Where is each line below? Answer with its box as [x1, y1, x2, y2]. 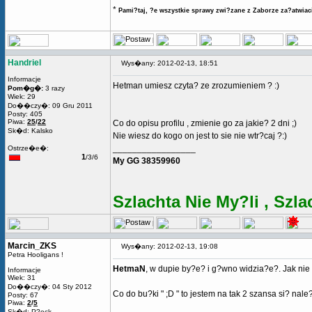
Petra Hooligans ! [8, 251, 63, 258]
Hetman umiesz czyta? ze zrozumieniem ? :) [113, 81, 279, 91]
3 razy [43, 84, 65, 92]
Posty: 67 [8, 291, 38, 299]
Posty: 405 [8, 110, 42, 118]
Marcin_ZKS [8, 241, 56, 251]
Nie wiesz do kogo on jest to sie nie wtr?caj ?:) [113, 131, 287, 141]
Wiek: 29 [8, 93, 36, 100]
